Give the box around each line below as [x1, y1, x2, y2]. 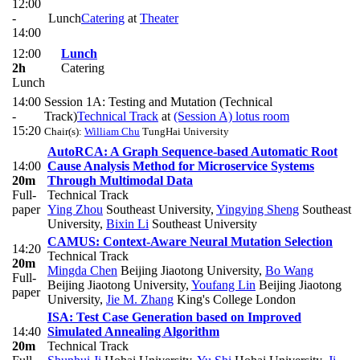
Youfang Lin [191, 278, 256, 292]
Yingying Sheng [216, 202, 299, 217]
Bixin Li [106, 217, 149, 231]
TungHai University [140, 125, 229, 138]
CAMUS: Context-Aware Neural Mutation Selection [47, 235, 333, 249]
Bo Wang [265, 264, 313, 278]
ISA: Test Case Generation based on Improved [47, 310, 301, 325]
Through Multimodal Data [47, 174, 193, 188]
